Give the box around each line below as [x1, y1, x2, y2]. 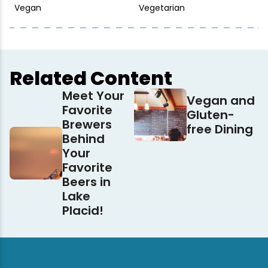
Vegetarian [139, 2, 185, 14]
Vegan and [187, 92, 255, 109]
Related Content [10, 65, 172, 92]
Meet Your [62, 87, 124, 104]
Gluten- [187, 106, 234, 123]
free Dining [187, 121, 253, 138]
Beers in [62, 173, 111, 190]
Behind [62, 130, 105, 147]
